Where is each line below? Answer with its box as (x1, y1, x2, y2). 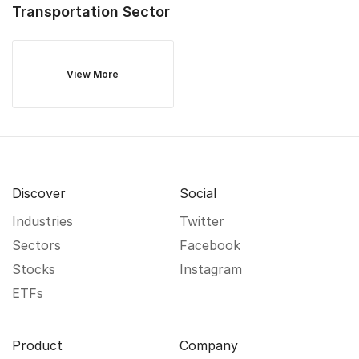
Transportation (12, 3, 119, 20)
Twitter (179, 213, 224, 229)
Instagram (179, 261, 242, 277)
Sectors (12, 237, 61, 253)
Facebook (179, 237, 240, 253)
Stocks (12, 261, 55, 277)
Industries (12, 213, 73, 229)
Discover (12, 185, 66, 201)
